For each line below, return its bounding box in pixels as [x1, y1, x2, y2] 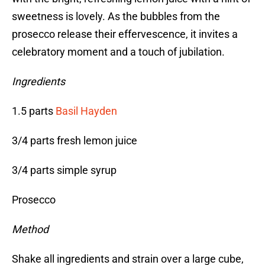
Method [12, 223, 49, 236]
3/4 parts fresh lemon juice [12, 134, 137, 147]
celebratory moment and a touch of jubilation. [12, 46, 225, 59]
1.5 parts [12, 105, 56, 118]
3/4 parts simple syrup [12, 164, 117, 177]
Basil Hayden [56, 105, 117, 118]
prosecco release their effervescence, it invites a [12, 28, 238, 41]
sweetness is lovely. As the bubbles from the [12, 10, 220, 23]
